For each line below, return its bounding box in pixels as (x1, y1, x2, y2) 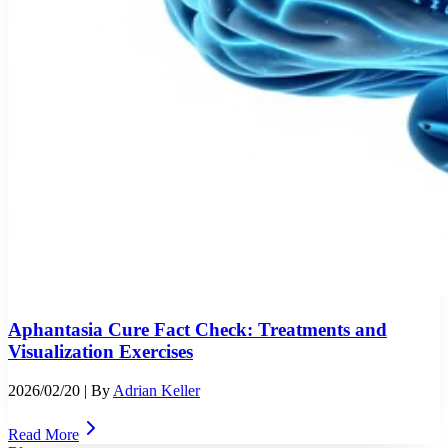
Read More (8, 426, 79, 444)
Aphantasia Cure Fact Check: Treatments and (8, 319, 387, 341)
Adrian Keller (113, 382, 200, 400)
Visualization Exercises (8, 341, 193, 363)
